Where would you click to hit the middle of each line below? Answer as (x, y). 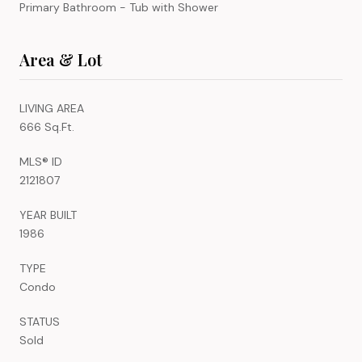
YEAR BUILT (48, 215)
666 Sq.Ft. (47, 126)
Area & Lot (61, 59)
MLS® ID (41, 161)
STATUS (40, 321)
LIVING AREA (52, 108)
